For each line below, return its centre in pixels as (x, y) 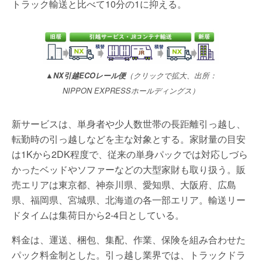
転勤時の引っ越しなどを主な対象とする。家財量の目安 (129, 139)
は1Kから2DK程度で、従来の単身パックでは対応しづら (130, 154)
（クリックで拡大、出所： (171, 75)
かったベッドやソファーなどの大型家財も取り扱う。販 (129, 169)
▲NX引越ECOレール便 (85, 75)
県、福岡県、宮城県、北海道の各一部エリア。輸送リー (129, 199)
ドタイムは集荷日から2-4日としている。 (98, 215)
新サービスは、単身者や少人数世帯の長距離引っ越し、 (129, 123)
